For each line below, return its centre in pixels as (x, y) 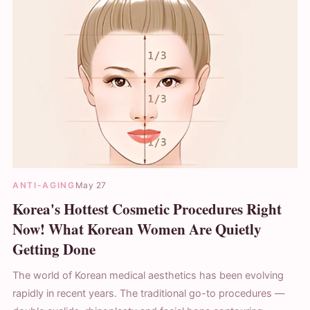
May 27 (91, 185)
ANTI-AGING (44, 185)
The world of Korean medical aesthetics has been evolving (148, 275)
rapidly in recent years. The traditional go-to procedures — (149, 293)
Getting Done (54, 249)
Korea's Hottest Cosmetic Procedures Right (147, 209)
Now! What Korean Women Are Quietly (137, 229)
